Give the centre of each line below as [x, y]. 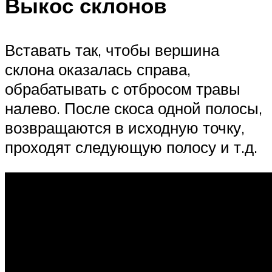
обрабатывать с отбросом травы [123, 89]
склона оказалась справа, [98, 70]
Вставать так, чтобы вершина [112, 50]
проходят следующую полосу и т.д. [131, 147]
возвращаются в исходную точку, [125, 128]
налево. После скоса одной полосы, [134, 108]
